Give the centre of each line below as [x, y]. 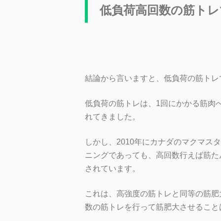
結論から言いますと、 [124, 78]
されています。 [112, 168]
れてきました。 [112, 116]
